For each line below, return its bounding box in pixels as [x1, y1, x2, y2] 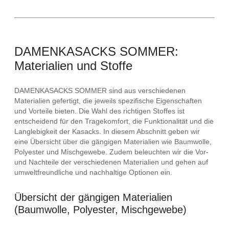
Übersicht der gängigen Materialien [14, 191, 172, 203]
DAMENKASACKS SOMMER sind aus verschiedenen [14, 86, 186, 95]
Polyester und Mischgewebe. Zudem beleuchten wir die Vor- [14, 148, 209, 156]
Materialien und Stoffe [14, 59, 132, 73]
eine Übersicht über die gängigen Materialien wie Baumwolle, [14, 138, 212, 146]
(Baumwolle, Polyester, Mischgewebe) [14, 203, 187, 215]
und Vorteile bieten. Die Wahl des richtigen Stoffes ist [14, 107, 185, 116]
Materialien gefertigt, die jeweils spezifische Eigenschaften [14, 97, 202, 105]
